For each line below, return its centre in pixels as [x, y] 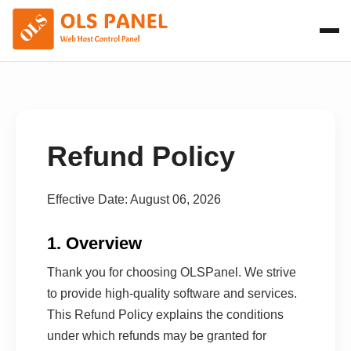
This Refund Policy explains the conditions [165, 314]
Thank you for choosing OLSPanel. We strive [172, 272]
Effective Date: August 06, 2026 [134, 199]
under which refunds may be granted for [157, 335]
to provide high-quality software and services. [172, 293]
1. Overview [94, 243]
